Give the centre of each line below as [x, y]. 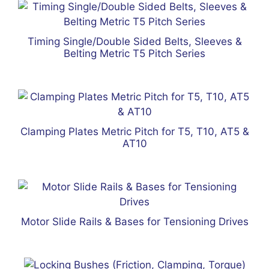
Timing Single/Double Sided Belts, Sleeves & [134, 41]
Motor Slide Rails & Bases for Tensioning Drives [134, 221]
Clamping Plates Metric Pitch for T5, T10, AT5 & [134, 131]
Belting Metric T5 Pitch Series [134, 53]
